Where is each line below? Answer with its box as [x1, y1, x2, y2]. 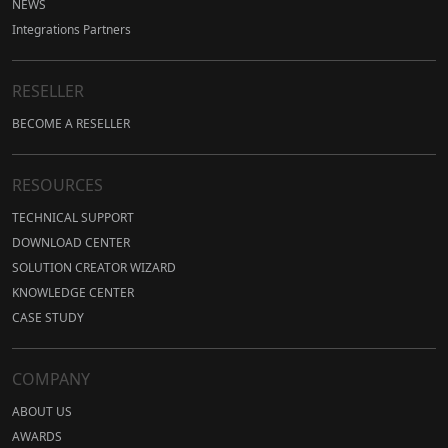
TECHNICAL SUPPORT [12, 209, 134, 227]
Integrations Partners [12, 21, 131, 39]
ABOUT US [12, 403, 72, 421]
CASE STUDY [12, 309, 84, 327]
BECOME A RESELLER [12, 115, 130, 133]
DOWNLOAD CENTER [12, 234, 130, 252]
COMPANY [12, 368, 90, 391]
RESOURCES [12, 174, 103, 197]
